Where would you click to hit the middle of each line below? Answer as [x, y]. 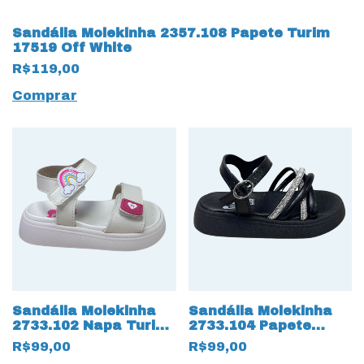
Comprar [45, 95]
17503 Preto [232, 340]
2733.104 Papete [249, 325]
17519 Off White [72, 47]
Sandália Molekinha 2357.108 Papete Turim [171, 32]
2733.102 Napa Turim [91, 325]
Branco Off [53, 340]
